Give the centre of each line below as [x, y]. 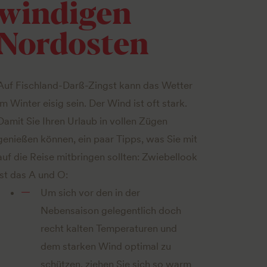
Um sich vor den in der [90, 192]
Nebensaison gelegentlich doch [111, 210]
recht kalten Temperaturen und [108, 228]
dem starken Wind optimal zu [105, 246]
